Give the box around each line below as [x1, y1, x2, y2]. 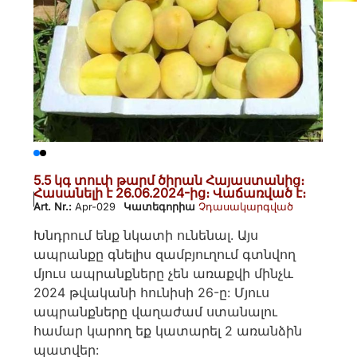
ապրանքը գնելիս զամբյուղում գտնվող [33, 246, 296, 263]
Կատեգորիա [124, 200, 196, 213]
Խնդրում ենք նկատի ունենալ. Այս [33, 227, 259, 244]
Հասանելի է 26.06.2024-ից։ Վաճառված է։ [33, 184, 307, 201]
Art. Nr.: [33, 200, 76, 213]
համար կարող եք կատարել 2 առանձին [33, 323, 303, 339]
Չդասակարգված [198, 200, 294, 213]
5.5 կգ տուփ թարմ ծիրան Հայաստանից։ [33, 171, 305, 188]
